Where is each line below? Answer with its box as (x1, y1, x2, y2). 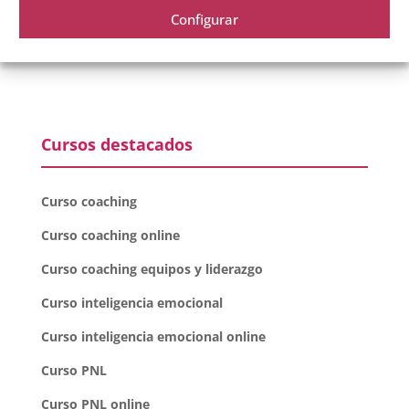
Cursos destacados (40, 132, 193, 155)
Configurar (171, 9, 238, 28)
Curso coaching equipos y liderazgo (40, 259, 263, 278)
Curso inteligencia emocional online (40, 327, 266, 345)
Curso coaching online (40, 225, 180, 244)
